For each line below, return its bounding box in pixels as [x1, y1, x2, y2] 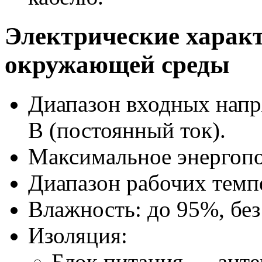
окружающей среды [5, 51, 230, 79]
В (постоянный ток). [28, 118, 226, 143]
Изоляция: [28, 223, 127, 248]
